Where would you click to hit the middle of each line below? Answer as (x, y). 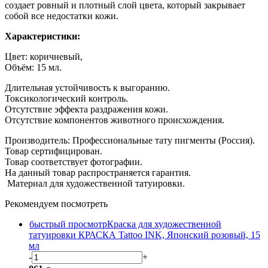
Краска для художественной (164, 224)
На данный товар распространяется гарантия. (98, 172)
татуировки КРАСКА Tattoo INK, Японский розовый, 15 (144, 234)
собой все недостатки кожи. (62, 16)
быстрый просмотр (68, 224)
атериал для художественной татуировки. (100, 183)
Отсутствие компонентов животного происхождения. (115, 120)
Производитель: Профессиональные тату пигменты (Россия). (130, 140)
